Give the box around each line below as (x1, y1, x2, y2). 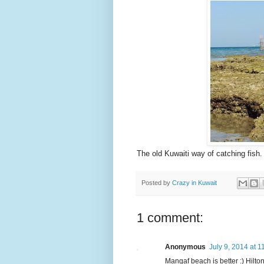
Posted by (141, 179, 172, 186)
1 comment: (137, 210, 203, 225)
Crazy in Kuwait (172, 179, 217, 186)
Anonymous (165, 242, 206, 251)
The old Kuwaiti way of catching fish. (137, 149, 262, 159)
